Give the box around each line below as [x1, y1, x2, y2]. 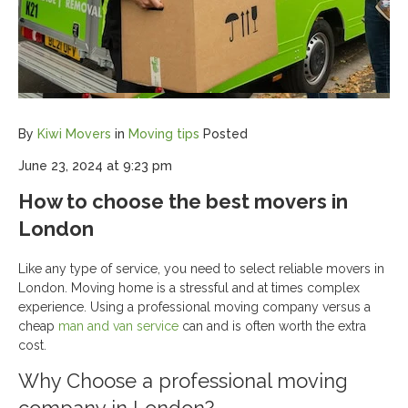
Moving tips [128, 127, 199, 141]
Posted [203, 127, 248, 141]
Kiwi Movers [37, 127, 111, 141]
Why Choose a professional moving [18, 369, 348, 393]
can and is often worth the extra [178, 319, 366, 333]
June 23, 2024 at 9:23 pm [18, 158, 172, 173]
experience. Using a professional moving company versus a [18, 300, 371, 314]
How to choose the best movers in [18, 189, 348, 213]
